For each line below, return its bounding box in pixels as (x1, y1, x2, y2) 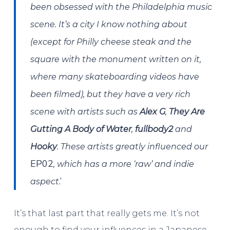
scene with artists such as (30, 107, 140, 117)
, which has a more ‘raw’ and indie (53, 159, 195, 169)
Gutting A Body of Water (30, 124, 132, 135)
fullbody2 (135, 124, 174, 135)
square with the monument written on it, (30, 54, 202, 65)
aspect (30, 177, 60, 187)
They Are (169, 107, 205, 117)
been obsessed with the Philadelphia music (30, 2, 213, 12)
